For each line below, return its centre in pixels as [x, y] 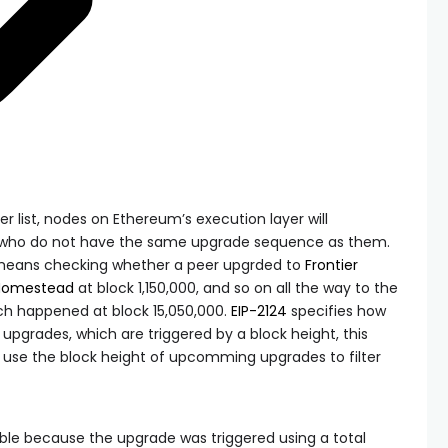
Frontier [331, 264]
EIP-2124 [259, 310]
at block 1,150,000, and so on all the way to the [236, 287]
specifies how [336, 310]
